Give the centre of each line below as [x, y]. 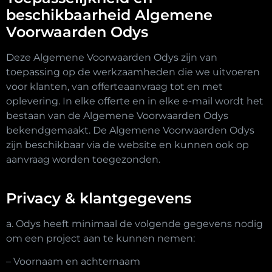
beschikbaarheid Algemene [109, 15]
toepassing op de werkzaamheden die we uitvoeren [133, 72]
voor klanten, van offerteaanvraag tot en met [114, 86]
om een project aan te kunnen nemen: [100, 239]
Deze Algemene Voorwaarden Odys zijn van [112, 57]
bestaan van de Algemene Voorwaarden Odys [117, 115]
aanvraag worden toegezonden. [84, 159]
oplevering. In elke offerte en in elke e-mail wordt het [135, 101]
